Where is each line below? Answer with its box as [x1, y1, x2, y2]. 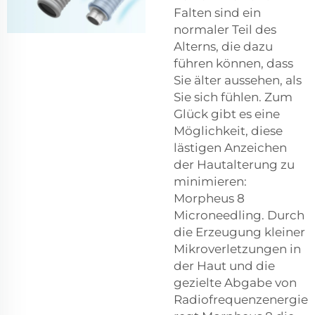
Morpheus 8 [174, 191, 245, 206]
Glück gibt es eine [174, 107, 280, 122]
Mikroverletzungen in [174, 242, 301, 257]
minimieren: [174, 174, 247, 189]
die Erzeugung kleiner [174, 225, 305, 240]
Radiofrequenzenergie [174, 292, 308, 307]
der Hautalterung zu [174, 157, 295, 172]
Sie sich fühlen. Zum [174, 90, 292, 105]
